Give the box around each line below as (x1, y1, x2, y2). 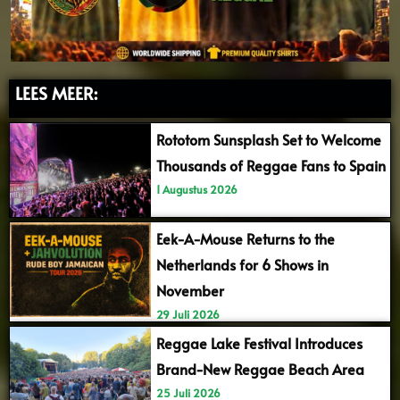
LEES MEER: (15, 80, 97, 104)
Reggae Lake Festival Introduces (155, 333, 362, 354)
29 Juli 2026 (155, 307, 220, 322)
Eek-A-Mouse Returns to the (155, 229, 335, 249)
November (155, 280, 224, 301)
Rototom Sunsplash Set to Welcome (155, 129, 381, 149)
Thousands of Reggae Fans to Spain (155, 154, 386, 175)
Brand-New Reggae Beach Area (155, 359, 364, 379)
